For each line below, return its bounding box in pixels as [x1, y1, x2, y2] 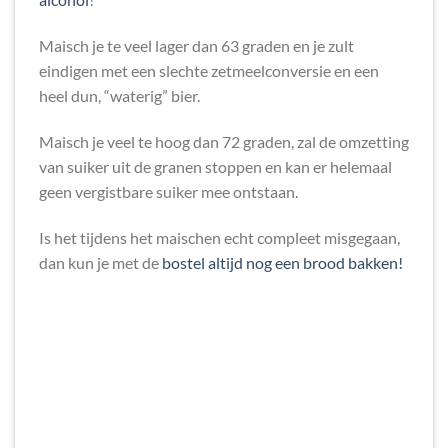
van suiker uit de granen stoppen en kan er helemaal [39, 156, 392, 176]
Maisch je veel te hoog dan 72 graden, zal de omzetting [39, 131, 409, 151]
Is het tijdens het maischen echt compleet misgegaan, [39, 227, 400, 247]
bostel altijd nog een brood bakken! [162, 252, 403, 272]
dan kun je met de [39, 252, 162, 272]
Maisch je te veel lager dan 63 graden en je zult [39, 36, 354, 56]
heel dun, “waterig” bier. [39, 86, 200, 106]
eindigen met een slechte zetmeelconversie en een [39, 61, 379, 81]
